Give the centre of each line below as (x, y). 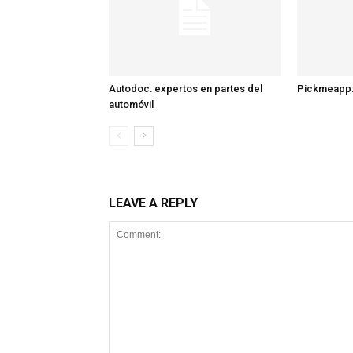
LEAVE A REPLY (153, 203)
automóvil (131, 104)
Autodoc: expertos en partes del (186, 88)
